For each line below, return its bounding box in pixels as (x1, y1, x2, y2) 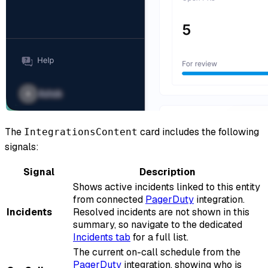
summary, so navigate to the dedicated (73, 218, 242, 232)
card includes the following (138, 126, 259, 139)
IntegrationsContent (24, 126, 138, 138)
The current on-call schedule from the (73, 246, 240, 259)
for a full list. (130, 231, 188, 244)
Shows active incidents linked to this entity (73, 181, 260, 194)
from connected (73, 193, 145, 206)
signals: (5, 141, 39, 154)
